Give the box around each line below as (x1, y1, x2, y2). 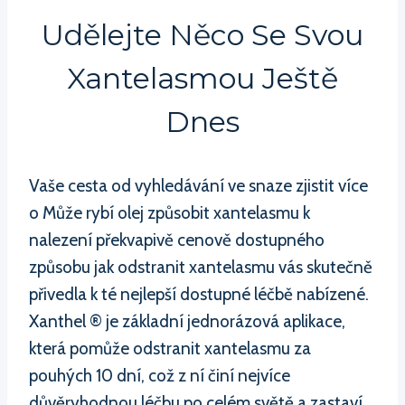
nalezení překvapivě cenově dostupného (29, 229, 325, 250)
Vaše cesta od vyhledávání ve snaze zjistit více (29, 174, 368, 196)
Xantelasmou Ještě (67, 60, 338, 96)
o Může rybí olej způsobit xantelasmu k (29, 202, 310, 223)
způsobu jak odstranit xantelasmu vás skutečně (29, 256, 372, 278)
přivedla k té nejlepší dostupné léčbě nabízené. (29, 283, 369, 305)
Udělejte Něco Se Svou (42, 16, 363, 52)
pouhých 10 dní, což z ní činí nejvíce (29, 364, 290, 386)
